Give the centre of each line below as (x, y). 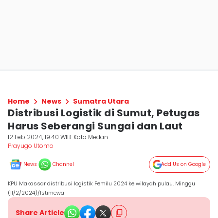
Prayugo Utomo (31, 146)
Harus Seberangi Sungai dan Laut (95, 126)
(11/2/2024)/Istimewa (36, 193)
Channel (63, 164)
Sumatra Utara (101, 101)
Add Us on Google (183, 164)
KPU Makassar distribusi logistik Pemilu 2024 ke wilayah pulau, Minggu (101, 183)
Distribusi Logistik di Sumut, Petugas (104, 113)
